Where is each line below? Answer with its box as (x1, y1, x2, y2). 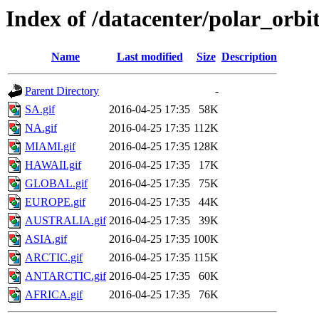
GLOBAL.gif (25, 177, 88, 190)
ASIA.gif (25, 233, 67, 246)
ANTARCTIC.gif (25, 270, 106, 283)
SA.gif (25, 103, 55, 116)
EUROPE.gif (25, 196, 85, 209)
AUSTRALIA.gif (25, 214, 106, 227)
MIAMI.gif (25, 140, 75, 153)
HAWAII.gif (25, 159, 81, 172)
